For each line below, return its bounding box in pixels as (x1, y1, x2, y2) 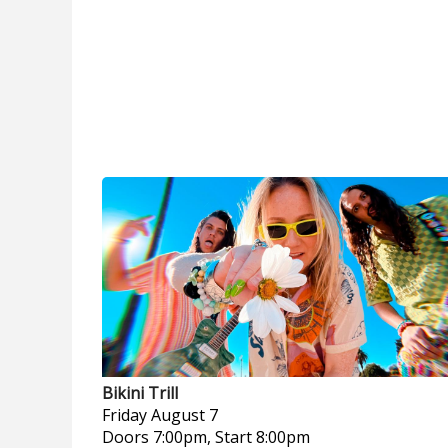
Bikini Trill (102, 382, 178, 404)
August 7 (151, 404, 218, 426)
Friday (102, 404, 147, 426)
